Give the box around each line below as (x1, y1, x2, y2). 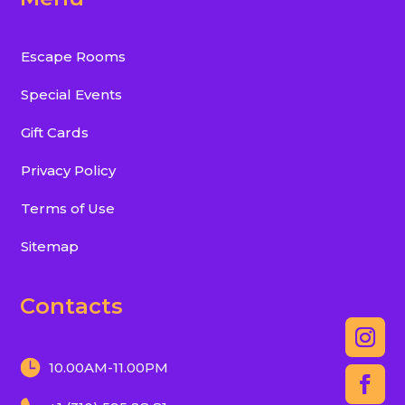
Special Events (20, 86, 122, 104)
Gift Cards (20, 124, 89, 142)
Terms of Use (20, 200, 115, 218)
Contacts (20, 293, 124, 320)
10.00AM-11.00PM (49, 359, 169, 377)
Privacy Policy (20, 162, 116, 180)
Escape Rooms (20, 48, 126, 66)
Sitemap (20, 238, 79, 256)
